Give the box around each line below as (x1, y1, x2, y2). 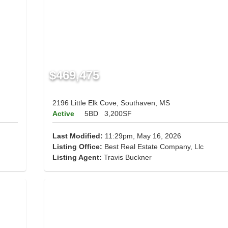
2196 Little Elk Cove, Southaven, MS (52, 99, 170, 107)
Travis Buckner (103, 153, 152, 162)
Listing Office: (52, 142, 102, 151)
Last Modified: (52, 132, 103, 140)
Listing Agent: (52, 153, 104, 162)
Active (52, 109, 74, 118)
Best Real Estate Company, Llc (102, 142, 204, 151)
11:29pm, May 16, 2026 (102, 132, 181, 140)
